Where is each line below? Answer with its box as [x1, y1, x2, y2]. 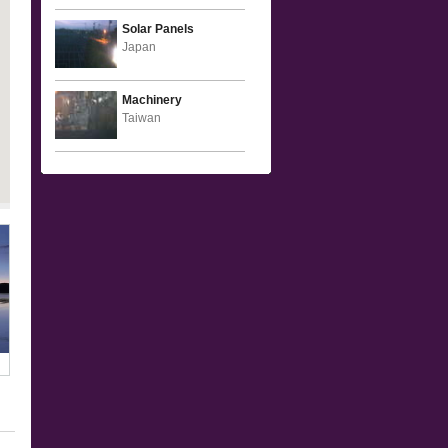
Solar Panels [122, 22, 194, 36]
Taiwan [122, 111, 161, 125]
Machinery [122, 93, 182, 107]
